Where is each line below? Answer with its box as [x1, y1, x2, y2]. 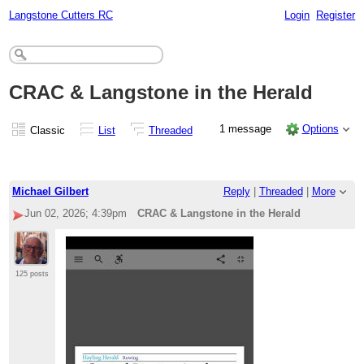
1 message [219, 122, 275, 135]
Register [316, 8, 356, 21]
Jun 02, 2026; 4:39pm [24, 207, 127, 220]
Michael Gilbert [11, 185, 89, 198]
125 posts [15, 270, 49, 279]
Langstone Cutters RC [8, 8, 113, 21]
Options [301, 122, 339, 135]
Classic [29, 123, 65, 136]
